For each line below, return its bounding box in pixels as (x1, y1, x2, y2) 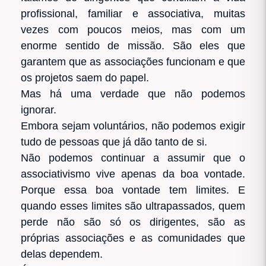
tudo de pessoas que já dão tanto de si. (21, 135, 207, 148)
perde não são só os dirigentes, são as (21, 216, 245, 228)
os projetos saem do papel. (21, 71, 149, 84)
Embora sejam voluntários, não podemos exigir (21, 119, 245, 132)
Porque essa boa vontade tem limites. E (21, 183, 245, 196)
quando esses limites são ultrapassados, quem (21, 199, 245, 212)
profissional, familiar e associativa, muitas (21, 7, 245, 20)
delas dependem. (21, 248, 103, 260)
